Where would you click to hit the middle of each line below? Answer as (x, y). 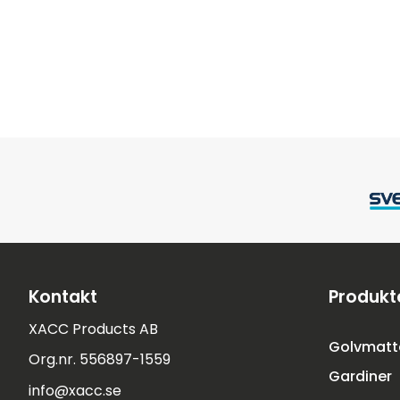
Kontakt (63, 296)
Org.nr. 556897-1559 (100, 360)
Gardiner (360, 376)
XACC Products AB (93, 329)
